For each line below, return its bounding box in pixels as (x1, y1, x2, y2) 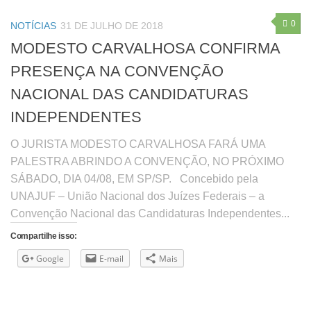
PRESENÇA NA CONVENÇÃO (10, 62, 224, 80)
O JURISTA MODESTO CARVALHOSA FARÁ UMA (10, 137, 265, 150)
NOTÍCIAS (10, 19, 56, 31)
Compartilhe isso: (10, 230, 77, 241)
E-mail (99, 252, 124, 264)
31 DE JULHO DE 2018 (60, 19, 163, 31)
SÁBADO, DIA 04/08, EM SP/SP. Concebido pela (10, 172, 258, 185)
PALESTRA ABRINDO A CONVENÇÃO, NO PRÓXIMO (10, 155, 284, 167)
